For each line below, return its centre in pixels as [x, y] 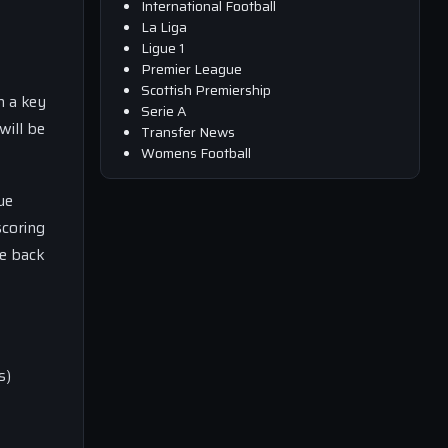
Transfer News [188, 131]
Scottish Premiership [206, 89]
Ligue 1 [163, 47]
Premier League [191, 68]
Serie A [164, 110]
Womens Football [196, 152]
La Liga [164, 26]
